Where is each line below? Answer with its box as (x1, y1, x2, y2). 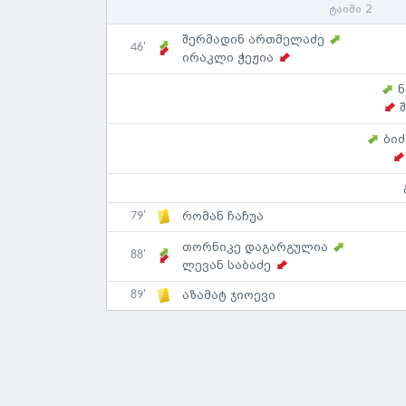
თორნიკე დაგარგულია (182, 240, 328, 254)
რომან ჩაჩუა (182, 210, 264, 223)
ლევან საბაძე (182, 258, 271, 272)
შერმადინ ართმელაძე (182, 33, 324, 46)
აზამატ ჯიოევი (182, 289, 275, 302)
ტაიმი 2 (329, 4, 372, 15)
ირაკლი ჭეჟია (182, 51, 274, 64)
